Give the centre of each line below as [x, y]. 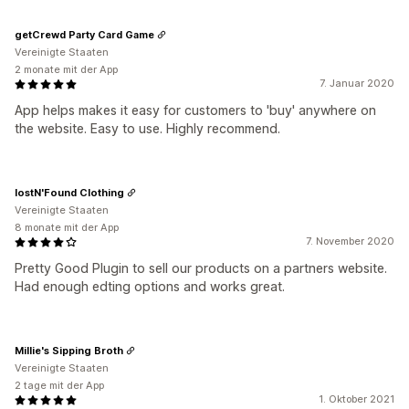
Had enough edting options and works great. [150, 286]
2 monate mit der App [66, 69]
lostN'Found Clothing [69, 192]
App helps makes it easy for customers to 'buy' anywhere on [195, 110]
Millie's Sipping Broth [69, 350]
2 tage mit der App [59, 385]
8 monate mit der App [67, 227]
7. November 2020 [350, 241]
